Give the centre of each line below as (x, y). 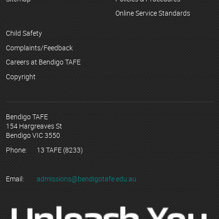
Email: (15, 179)
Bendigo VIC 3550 (33, 135)
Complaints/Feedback (39, 47)
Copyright (21, 77)
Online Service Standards (153, 13)
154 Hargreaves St (34, 126)
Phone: (16, 150)
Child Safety (24, 33)
